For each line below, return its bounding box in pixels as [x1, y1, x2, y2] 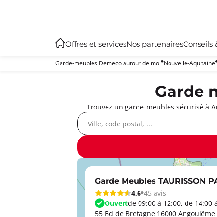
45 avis [144, 188, 166, 198]
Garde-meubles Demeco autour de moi [55, 59, 161, 67]
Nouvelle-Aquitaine [164, 59, 215, 67]
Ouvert [105, 199, 128, 208]
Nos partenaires [126, 39, 183, 50]
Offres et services [65, 39, 126, 50]
